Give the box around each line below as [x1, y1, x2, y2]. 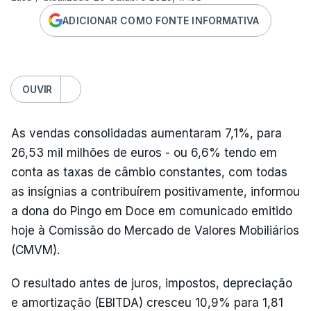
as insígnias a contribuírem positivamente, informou [11, 185, 300, 199]
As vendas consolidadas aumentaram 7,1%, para [11, 126, 282, 140]
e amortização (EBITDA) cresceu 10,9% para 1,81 [11, 296, 283, 310]
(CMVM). [11, 243, 60, 257]
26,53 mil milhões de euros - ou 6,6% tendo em [11, 146, 277, 160]
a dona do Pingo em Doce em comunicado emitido [11, 204, 292, 218]
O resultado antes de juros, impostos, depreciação [11, 276, 292, 290]
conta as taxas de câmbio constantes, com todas [11, 165, 287, 179]
